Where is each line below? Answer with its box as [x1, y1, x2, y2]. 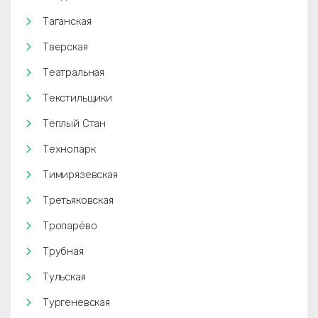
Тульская [43, 270, 86, 283]
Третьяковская [43, 194, 114, 207]
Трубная [43, 245, 84, 258]
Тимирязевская [43, 168, 118, 181]
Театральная [43, 66, 105, 79]
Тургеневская [43, 296, 110, 309]
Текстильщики [43, 92, 112, 104]
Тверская [43, 40, 88, 53]
